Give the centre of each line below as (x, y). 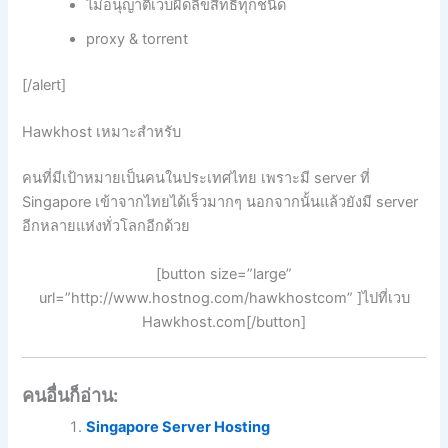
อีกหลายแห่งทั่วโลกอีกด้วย (106, 226)
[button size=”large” (224, 273)
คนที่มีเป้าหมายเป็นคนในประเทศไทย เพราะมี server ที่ (196, 178)
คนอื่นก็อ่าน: (70, 394)
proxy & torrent (137, 39)
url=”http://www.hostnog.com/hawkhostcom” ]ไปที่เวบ (224, 297)
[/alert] (44, 85)
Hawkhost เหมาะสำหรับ (102, 132)
